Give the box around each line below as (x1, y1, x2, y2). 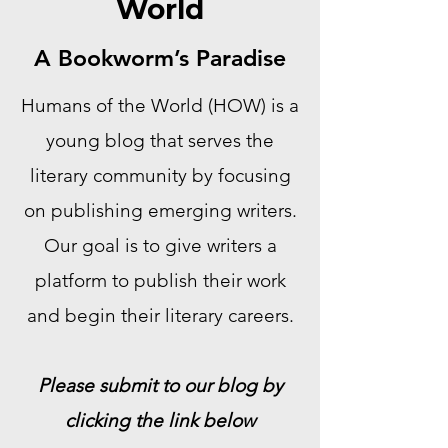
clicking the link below (65, 409, 255, 432)
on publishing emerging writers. (23, 199, 297, 222)
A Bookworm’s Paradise (34, 44, 286, 72)
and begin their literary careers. (26, 304, 294, 327)
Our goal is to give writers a (43, 234, 277, 257)
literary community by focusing (29, 164, 291, 187)
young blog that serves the (46, 129, 274, 152)
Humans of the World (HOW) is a (21, 94, 299, 117)
